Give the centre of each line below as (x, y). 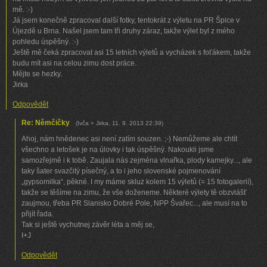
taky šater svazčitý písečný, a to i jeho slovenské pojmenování (121, 171)
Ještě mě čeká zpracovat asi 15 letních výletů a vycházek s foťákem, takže (132, 52)
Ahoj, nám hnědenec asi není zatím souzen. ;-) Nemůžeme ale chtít (129, 139)
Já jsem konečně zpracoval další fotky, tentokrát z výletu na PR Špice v (126, 20)
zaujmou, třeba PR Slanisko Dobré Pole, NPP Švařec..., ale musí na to (134, 203)
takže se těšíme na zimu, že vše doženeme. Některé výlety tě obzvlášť (134, 193)
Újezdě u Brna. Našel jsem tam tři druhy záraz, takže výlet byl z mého (124, 31)
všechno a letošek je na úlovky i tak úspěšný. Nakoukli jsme (118, 150)
